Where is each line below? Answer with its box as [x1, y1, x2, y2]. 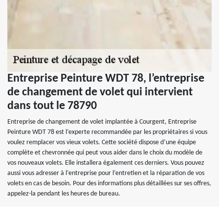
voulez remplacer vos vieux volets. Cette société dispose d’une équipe [7, 139, 196, 146]
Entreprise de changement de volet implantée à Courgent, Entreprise [7, 118, 197, 126]
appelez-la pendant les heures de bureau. [7, 190, 120, 197]
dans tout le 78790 [7, 100, 97, 112]
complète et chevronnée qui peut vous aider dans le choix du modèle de [7, 149, 202, 156]
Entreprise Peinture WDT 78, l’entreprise [7, 73, 204, 85]
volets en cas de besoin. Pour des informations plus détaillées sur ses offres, [7, 180, 211, 187]
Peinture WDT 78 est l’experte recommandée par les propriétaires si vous [7, 129, 207, 136]
